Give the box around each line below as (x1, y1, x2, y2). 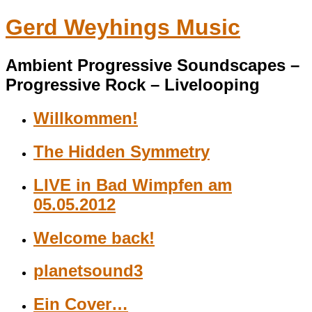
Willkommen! (33, 108, 138, 127)
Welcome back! (33, 228, 155, 247)
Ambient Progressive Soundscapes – (6, 55, 299, 75)
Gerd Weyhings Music (6, 15, 240, 40)
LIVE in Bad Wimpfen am (33, 175, 232, 194)
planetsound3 (33, 261, 143, 281)
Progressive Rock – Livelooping (6, 75, 260, 94)
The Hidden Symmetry (33, 141, 210, 161)
